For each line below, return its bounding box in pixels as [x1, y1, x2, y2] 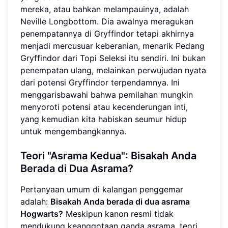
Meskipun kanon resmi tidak [63, 208, 174, 219]
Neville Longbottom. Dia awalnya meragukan [20, 16, 193, 26]
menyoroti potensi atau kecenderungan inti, [20, 101, 188, 112]
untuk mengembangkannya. [20, 126, 126, 136]
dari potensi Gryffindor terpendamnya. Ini [20, 77, 180, 88]
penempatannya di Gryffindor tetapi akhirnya [20, 28, 194, 39]
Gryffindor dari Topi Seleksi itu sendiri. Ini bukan [20, 52, 206, 63]
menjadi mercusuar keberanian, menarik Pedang [20, 40, 205, 51]
